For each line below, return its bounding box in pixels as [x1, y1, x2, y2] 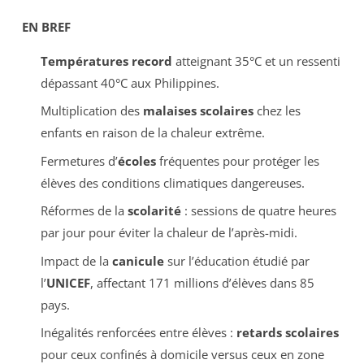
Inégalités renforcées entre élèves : [40, 324, 236, 341]
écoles [117, 152, 156, 169]
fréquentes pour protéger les [155, 152, 319, 169]
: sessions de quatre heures [180, 202, 336, 219]
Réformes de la [40, 202, 128, 219]
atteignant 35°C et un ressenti [171, 52, 340, 69]
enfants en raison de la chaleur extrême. [40, 124, 265, 141]
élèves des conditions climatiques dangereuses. [40, 174, 305, 191]
